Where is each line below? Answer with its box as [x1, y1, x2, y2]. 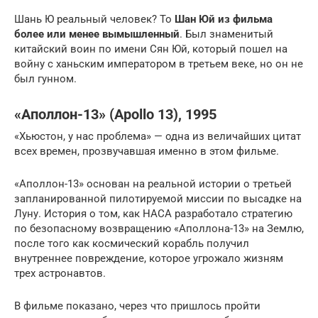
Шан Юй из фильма [175, 13, 273, 26]
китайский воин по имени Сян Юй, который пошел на [14, 43, 287, 55]
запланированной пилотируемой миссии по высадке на [14, 192, 302, 205]
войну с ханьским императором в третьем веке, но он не [14, 57, 303, 70]
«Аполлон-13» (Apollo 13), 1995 [14, 106, 216, 124]
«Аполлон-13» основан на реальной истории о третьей [14, 177, 292, 190]
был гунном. [14, 72, 77, 85]
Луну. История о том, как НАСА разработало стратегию [14, 207, 292, 220]
